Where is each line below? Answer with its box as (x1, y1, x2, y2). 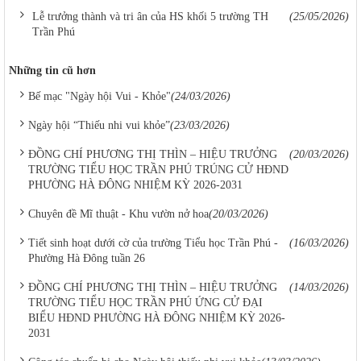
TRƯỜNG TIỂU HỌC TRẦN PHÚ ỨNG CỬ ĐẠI (28, 297, 263, 309)
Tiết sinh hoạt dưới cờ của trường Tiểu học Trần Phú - (28, 237, 278, 249)
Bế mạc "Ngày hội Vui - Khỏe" (28, 90, 171, 102)
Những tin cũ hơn (9, 64, 96, 77)
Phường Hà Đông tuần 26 (28, 252, 145, 264)
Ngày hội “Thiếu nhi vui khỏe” (28, 119, 170, 131)
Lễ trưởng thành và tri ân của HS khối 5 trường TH (32, 10, 268, 23)
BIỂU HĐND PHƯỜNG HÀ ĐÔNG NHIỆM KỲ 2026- (28, 312, 285, 324)
